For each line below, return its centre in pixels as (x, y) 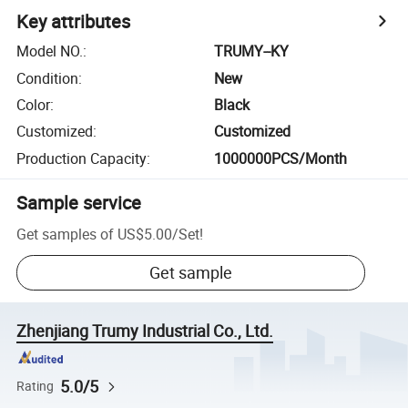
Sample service (79, 202)
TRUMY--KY (252, 51)
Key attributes (74, 22)
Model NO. (50, 51)
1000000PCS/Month (281, 158)
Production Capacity (82, 158)
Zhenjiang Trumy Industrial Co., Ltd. (145, 331)
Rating (36, 386)
